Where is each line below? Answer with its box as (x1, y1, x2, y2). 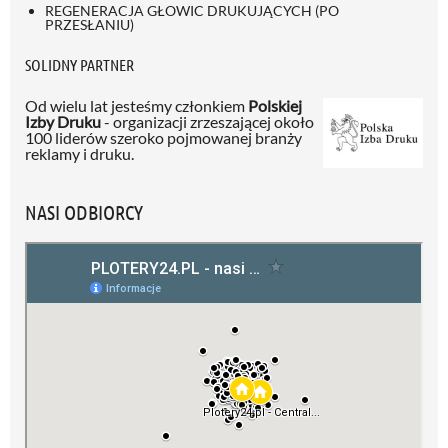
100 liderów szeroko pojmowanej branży (25, 127, 302, 147)
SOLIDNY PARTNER (25, 54, 134, 74)
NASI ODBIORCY (25, 199, 143, 224)
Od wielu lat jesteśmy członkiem (25, 95, 248, 115)
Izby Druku (25, 111, 101, 131)
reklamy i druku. (25, 143, 134, 163)
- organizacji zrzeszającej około (101, 111, 314, 131)
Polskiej (248, 95, 302, 115)
